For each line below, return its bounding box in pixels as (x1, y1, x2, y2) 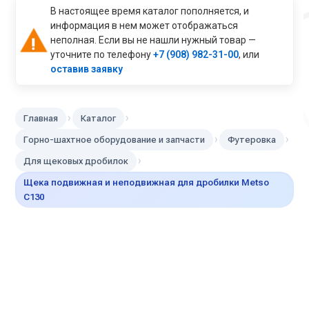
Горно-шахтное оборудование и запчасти (23, 134, 206, 145)
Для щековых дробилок (23, 155, 129, 166)
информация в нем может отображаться (50, 19, 239, 31)
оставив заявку (50, 63, 123, 74)
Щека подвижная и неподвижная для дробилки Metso (23, 177, 270, 188)
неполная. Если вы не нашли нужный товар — (50, 34, 257, 46)
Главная (23, 112, 59, 123)
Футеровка (228, 134, 277, 145)
